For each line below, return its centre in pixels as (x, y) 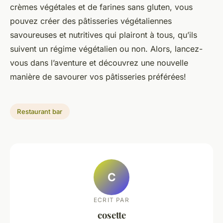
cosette (111, 215)
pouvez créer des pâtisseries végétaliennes (91, 21)
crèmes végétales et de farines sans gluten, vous (101, 7)
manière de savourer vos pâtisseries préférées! (98, 77)
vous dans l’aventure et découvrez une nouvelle (99, 63)
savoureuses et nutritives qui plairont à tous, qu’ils (104, 35)
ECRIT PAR (111, 200)
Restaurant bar (40, 111)
